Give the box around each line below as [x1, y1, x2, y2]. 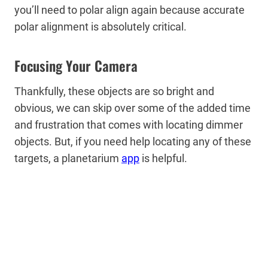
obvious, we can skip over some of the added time [14, 101, 251, 114]
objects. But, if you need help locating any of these [14, 135, 251, 148]
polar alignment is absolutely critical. [14, 20, 187, 33]
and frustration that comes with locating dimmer [14, 118, 243, 131]
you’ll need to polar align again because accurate [14, 3, 245, 16]
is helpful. [139, 151, 190, 165]
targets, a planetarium [14, 151, 121, 165]
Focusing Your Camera [14, 56, 141, 77]
